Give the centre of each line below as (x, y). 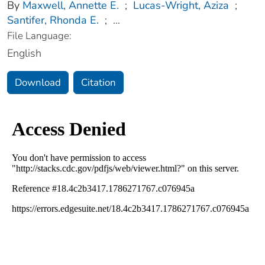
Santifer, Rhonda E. (53, 20)
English (24, 53)
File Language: (39, 35)
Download (38, 82)
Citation (98, 82)
